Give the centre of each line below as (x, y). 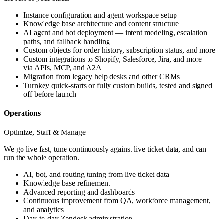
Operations (22, 113)
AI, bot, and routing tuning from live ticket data (96, 175)
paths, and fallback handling (67, 41)
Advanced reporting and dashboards (79, 192)
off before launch (50, 94)
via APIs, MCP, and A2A (63, 67)
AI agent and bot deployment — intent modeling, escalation (115, 32)
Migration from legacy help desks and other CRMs (102, 76)
